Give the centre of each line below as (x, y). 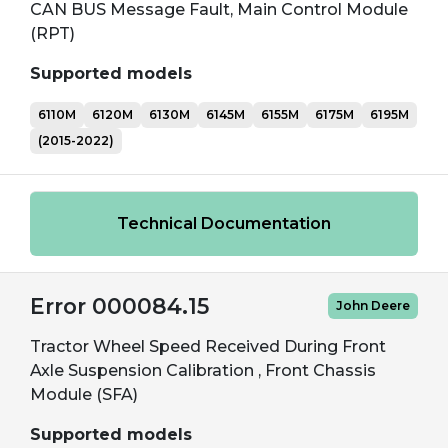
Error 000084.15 (119, 306)
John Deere (373, 305)
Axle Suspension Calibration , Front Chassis (203, 370)
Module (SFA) (84, 394)
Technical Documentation (224, 223)
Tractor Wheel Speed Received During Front (208, 346)
